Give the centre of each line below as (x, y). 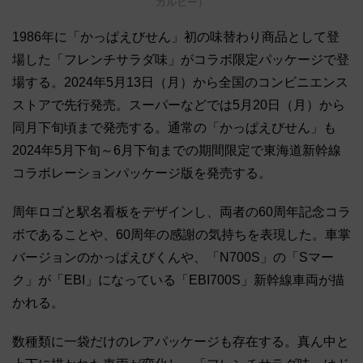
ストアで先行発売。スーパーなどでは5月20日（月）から (179, 105)
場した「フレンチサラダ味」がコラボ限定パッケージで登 (181, 59)
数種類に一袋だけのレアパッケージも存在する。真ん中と (181, 341)
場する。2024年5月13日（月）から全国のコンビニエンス (180, 82)
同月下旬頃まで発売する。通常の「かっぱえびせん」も (174, 127)
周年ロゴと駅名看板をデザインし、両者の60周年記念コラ (181, 211)
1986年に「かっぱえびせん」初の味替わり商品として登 (176, 36)
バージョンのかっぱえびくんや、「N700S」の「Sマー (173, 257)
